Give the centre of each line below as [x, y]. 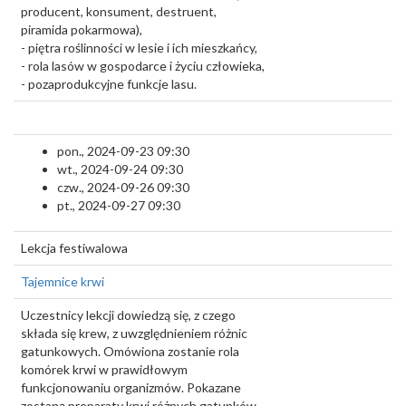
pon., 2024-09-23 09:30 [123, 151]
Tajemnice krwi [63, 281]
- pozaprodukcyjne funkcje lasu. [109, 84]
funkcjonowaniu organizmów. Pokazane [131, 387]
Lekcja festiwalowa [74, 248]
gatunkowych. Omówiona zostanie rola [130, 351]
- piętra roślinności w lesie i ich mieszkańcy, [139, 48]
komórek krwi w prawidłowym [104, 369]
